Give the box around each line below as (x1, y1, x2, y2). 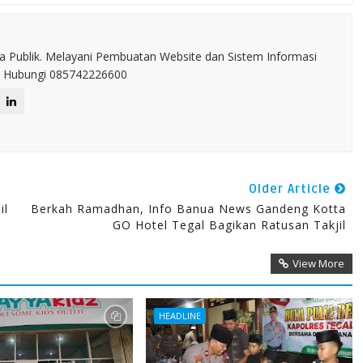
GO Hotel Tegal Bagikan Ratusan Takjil (112, 217, 346, 233)
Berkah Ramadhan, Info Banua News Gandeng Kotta (30, 201, 346, 216)
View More (292, 256, 344, 271)
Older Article (248, 181, 335, 196)
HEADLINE (158, 310, 201, 322)
